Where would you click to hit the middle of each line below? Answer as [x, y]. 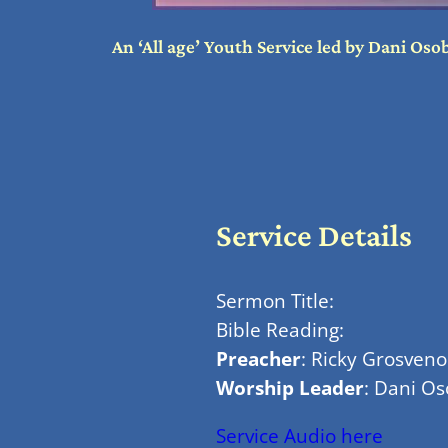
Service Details [314, 234]
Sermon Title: [275, 300]
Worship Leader [290, 387]
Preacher [258, 358]
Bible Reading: [280, 329]
